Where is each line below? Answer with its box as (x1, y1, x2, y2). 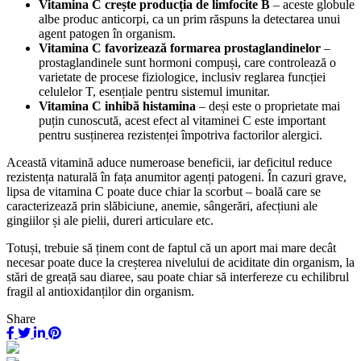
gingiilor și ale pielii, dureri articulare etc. (6, 213, 214, 227)
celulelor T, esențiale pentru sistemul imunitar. (39, 84, 270, 98)
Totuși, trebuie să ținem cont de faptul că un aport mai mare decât (6, 240, 336, 255)
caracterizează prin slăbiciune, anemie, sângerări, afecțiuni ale (6, 198, 317, 213)
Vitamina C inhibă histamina (39, 98, 196, 113)
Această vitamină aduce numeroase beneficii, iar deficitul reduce (6, 155, 332, 169)
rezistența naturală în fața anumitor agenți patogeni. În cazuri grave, (6, 169, 346, 184)
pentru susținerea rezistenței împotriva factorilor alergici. (39, 127, 322, 142)
